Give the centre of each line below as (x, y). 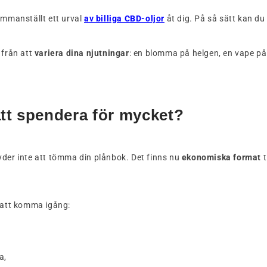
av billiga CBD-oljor (124, 19)
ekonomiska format (221, 158)
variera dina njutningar (82, 53)
